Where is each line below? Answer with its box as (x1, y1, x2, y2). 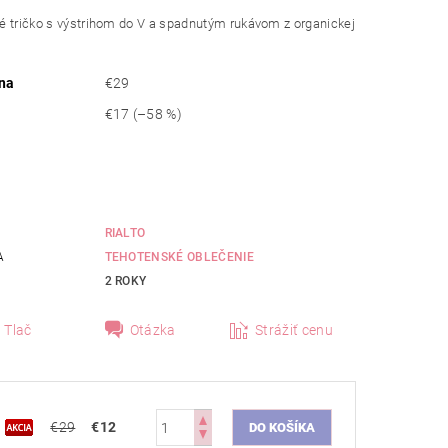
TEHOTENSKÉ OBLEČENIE (104, 250, 254, 265)
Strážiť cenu (255, 322, 333, 339)
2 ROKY (104, 274, 147, 289)
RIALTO (104, 226, 146, 241)
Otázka (129, 322, 176, 339)
